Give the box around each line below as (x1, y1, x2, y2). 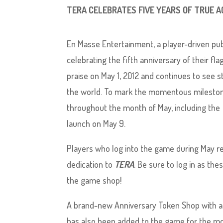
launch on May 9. (67, 118, 126, 129)
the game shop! (67, 175, 122, 186)
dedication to (67, 159, 115, 170)
